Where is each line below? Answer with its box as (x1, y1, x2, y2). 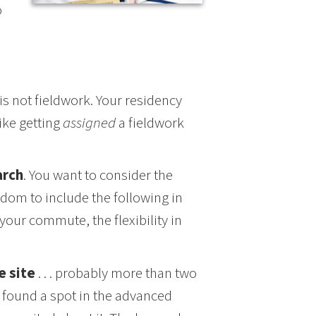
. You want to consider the (23, 165, 173, 186)
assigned (62, 112, 116, 133)
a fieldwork (115, 112, 184, 133)
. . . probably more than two (35, 262, 197, 284)
